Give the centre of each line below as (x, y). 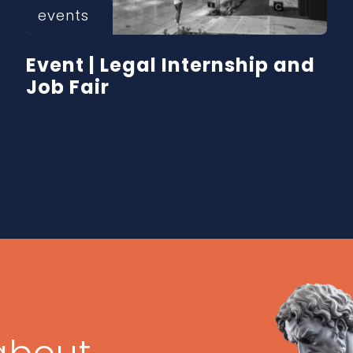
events (64, 16)
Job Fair (68, 87)
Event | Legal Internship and (171, 65)
